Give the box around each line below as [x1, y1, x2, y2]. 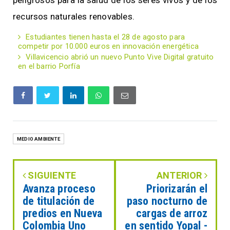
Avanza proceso [23, 182, 95, 196]
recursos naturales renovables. [13, 11, 135, 22]
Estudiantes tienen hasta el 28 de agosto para [26, 32, 185, 42]
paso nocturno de [126, 195, 207, 208]
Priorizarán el [146, 182, 207, 196]
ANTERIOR [156, 170, 204, 181]
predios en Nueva [23, 207, 103, 220]
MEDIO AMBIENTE [17, 136, 60, 142]
